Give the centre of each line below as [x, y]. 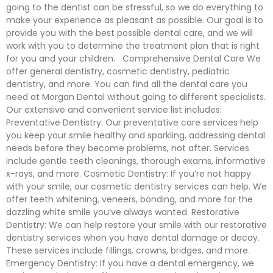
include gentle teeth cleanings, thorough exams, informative [136, 161]
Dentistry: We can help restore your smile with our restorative [136, 225]
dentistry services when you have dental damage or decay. [133, 238]
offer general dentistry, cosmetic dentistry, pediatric [118, 71]
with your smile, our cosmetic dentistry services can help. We [136, 186]
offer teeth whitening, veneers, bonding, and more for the [129, 199]
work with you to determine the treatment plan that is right [133, 46]
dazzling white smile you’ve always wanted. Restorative [123, 212]
